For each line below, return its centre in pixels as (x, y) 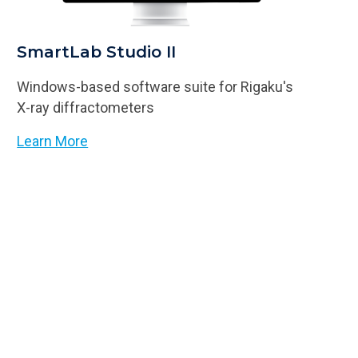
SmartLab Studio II (97, 52)
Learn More (53, 141)
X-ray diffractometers (86, 107)
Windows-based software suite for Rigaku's (155, 86)
